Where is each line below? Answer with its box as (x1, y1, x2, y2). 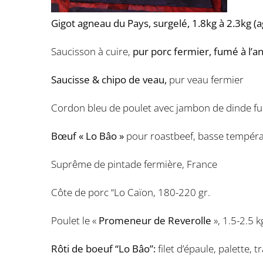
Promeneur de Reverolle (99, 214, 211, 227)
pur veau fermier (169, 73, 244, 86)
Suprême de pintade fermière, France (51, 157, 217, 171)
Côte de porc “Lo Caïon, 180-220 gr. (51, 186, 210, 199)
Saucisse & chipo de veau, (51, 73, 169, 86)
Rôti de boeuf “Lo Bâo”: (51, 242, 158, 255)
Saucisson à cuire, (51, 45, 133, 58)
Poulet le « (51, 214, 99, 227)
